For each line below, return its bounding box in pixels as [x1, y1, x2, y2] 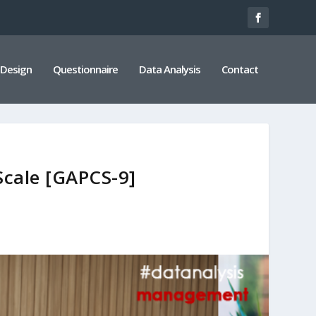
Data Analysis [138, 61, 200, 76]
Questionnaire [52, 61, 118, 76]
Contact [221, 61, 258, 76]
